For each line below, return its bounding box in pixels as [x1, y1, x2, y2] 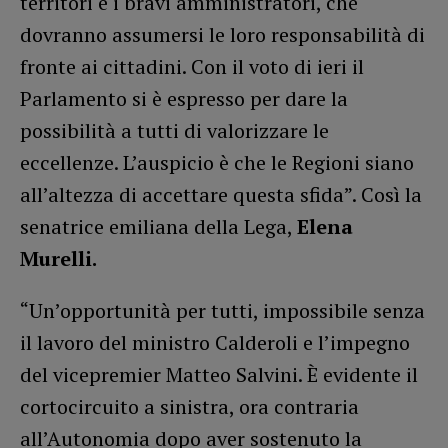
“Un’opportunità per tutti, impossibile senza [20, 296, 425, 324]
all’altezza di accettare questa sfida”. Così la [20, 180, 422, 208]
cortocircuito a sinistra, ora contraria [20, 392, 359, 420]
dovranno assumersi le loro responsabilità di [20, 20, 425, 48]
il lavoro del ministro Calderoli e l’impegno [20, 328, 410, 356]
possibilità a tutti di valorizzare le [20, 116, 329, 144]
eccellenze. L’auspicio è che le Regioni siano [20, 148, 414, 176]
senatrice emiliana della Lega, [20, 212, 297, 240]
